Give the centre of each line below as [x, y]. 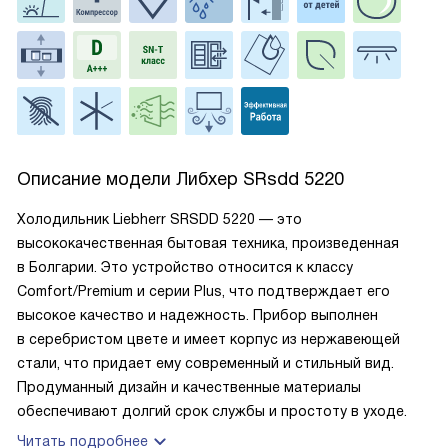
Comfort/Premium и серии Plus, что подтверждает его [203, 291]
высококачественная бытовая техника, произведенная [208, 243]
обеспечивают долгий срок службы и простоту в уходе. [212, 411]
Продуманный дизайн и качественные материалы [189, 387]
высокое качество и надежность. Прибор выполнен [197, 315]
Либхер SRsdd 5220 [260, 179]
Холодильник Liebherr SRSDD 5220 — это [159, 219]
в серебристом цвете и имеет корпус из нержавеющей [208, 339]
